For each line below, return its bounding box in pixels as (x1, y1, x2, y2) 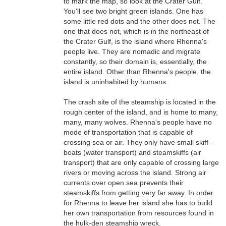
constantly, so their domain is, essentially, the (63, 58, 207, 66)
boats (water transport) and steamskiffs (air (63, 148, 201, 156)
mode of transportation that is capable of (63, 128, 193, 136)
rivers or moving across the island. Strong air (63, 168, 206, 177)
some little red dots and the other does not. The (63, 17, 215, 25)
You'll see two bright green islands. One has (63, 7, 203, 15)
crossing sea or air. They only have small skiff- (63, 138, 211, 146)
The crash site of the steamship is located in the (63, 98, 216, 106)
